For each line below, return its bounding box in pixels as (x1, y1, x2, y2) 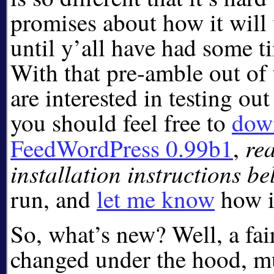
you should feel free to (10, 106, 232, 138)
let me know (97, 182, 215, 215)
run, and (10, 182, 97, 215)
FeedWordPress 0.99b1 (10, 131, 233, 164)
